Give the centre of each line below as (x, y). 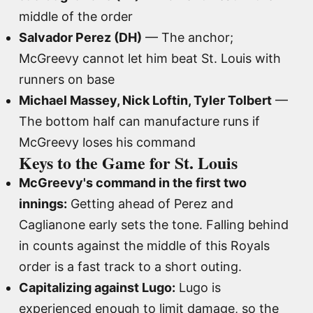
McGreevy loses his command (107, 142)
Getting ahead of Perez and (150, 203)
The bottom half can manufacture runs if (139, 121)
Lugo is (198, 287)
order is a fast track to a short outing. (130, 266)
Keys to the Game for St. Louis (128, 162)
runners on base (67, 79)
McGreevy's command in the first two (133, 182)
